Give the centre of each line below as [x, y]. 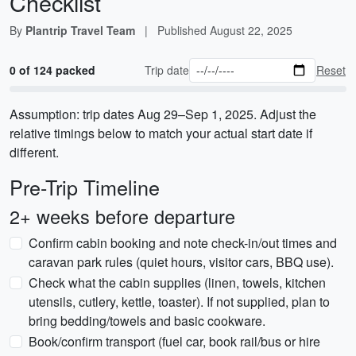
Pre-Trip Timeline [85, 187]
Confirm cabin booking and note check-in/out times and [183, 243]
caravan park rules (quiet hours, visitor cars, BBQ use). [181, 262]
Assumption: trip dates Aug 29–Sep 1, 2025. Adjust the [163, 114]
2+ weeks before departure [122, 216]
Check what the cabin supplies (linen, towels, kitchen [177, 282]
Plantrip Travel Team [80, 30]
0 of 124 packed [52, 70]
